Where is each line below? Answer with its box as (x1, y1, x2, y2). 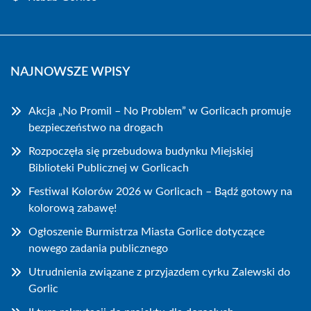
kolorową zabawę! (28, 202, 117, 214)
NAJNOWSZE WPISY (10, 65, 130, 78)
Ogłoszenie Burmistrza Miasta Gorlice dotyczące (28, 226, 264, 237)
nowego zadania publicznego (28, 242, 168, 254)
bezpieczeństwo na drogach (28, 121, 163, 133)
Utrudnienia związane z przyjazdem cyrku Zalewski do (28, 266, 290, 278)
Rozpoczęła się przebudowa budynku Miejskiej (28, 145, 253, 157)
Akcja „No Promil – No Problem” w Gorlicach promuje (28, 105, 291, 117)
